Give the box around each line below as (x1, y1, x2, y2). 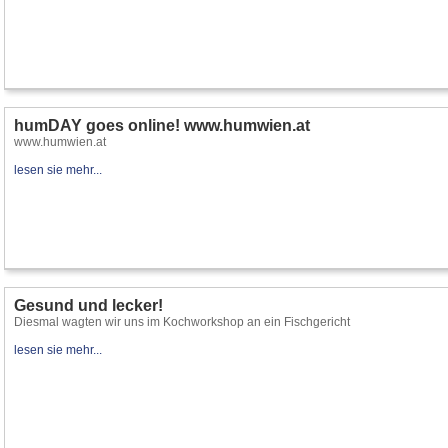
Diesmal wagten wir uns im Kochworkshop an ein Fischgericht (14, 315, 350, 329)
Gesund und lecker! (14, 297, 163, 314)
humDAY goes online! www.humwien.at (14, 117, 310, 134)
